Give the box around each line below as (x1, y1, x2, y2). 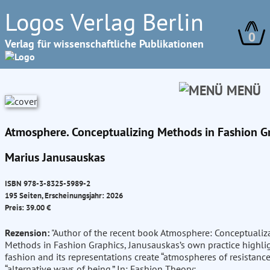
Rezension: (5, 227, 49, 239)
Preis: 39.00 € (5, 202, 51, 213)
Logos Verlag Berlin (5, 6, 204, 37)
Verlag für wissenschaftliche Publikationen (5, 37, 204, 51)
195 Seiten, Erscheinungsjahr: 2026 (5, 190, 123, 201)
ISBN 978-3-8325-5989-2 (5, 178, 90, 189)
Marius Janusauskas (5, 149, 105, 165)
